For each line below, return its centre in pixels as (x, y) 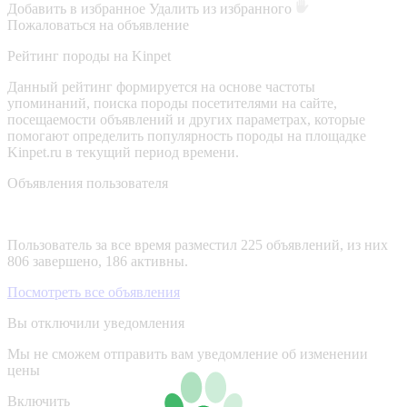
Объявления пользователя (88, 183)
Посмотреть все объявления (94, 292)
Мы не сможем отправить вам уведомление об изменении (188, 353)
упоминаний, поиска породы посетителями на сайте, (172, 103)
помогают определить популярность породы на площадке (187, 135)
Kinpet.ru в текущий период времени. (123, 152)
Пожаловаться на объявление (98, 25)
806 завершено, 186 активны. (98, 261)
